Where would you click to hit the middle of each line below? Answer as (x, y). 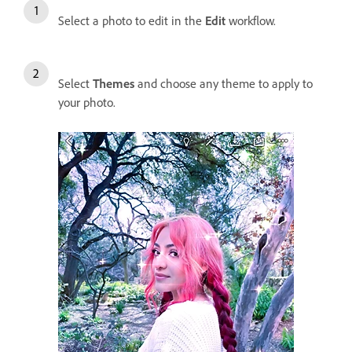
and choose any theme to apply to (224, 84)
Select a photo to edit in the (132, 21)
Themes (114, 84)
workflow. (252, 21)
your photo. (88, 103)
